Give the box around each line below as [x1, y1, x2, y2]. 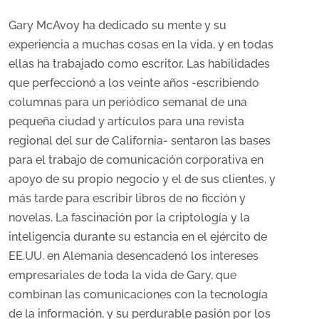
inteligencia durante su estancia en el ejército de [9, 229, 267, 244]
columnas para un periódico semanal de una [9, 95, 247, 109]
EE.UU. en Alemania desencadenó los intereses [9, 249, 258, 263]
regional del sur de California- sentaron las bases [9, 133, 271, 147]
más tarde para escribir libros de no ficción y [9, 191, 246, 205]
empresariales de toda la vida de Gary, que [9, 268, 236, 282]
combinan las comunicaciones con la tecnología [9, 287, 268, 301]
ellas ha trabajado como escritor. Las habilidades [9, 56, 270, 70]
